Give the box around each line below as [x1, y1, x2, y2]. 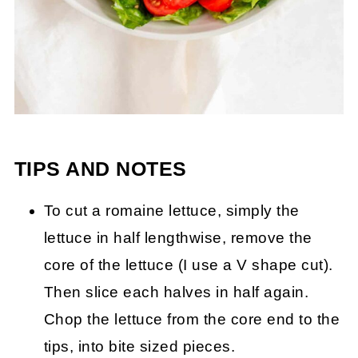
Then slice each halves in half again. [43, 283, 309, 300]
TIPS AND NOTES [14, 157, 187, 180]
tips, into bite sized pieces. [43, 337, 236, 355]
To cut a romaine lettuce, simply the [43, 201, 300, 219]
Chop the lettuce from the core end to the [43, 310, 340, 328]
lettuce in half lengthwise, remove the [43, 229, 312, 246]
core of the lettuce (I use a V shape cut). [43, 256, 333, 273]
